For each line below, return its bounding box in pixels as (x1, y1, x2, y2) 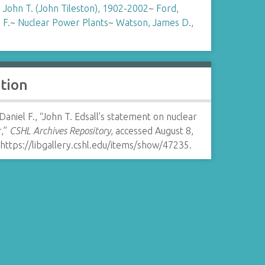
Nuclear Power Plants (17, 17, 108, 28)
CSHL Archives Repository (9, 125, 111, 136)
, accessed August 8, (110, 125, 193, 136)
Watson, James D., (115, 17, 193, 28)
